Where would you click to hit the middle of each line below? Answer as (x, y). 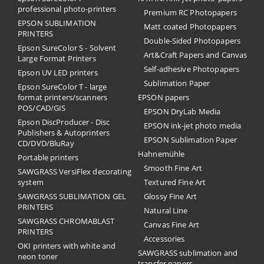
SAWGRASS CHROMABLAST (66, 221)
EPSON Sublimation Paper (190, 140)
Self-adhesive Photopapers (192, 69)
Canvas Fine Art (171, 225)
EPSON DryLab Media (182, 111)
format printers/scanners (63, 97)
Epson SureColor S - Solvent (67, 48)
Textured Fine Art (175, 182)
